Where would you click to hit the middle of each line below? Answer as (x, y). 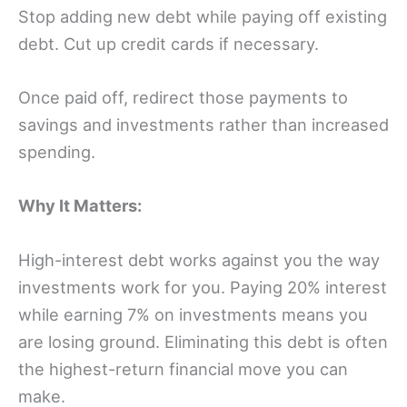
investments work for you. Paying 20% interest (203, 287)
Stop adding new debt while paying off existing (203, 17)
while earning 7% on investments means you (193, 314)
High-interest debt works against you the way (199, 259)
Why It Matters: (80, 206)
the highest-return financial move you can (183, 368)
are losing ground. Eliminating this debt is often (203, 341)
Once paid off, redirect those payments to (183, 98)
